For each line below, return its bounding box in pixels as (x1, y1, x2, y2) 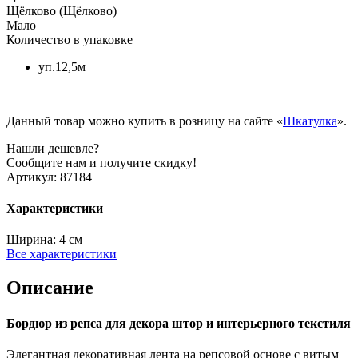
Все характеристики (6, 247, 117, 261)
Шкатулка (283, 113, 337, 128)
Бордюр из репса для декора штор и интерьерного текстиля (6, 316, 351, 330)
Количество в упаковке (6, 32, 133, 46)
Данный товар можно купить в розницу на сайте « (6, 113, 283, 128)
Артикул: (6, 169, 57, 184)
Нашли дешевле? (6, 141, 99, 155)
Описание (6, 277, 93, 299)
